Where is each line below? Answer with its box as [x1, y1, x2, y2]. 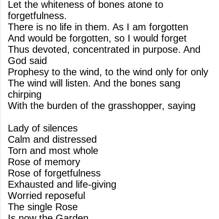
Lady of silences [8, 123, 78, 133]
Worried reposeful [8, 190, 85, 201]
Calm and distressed [8, 134, 97, 145]
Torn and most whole [8, 145, 98, 156]
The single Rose [8, 201, 78, 212]
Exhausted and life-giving [8, 179, 116, 190]
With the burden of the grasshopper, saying [8, 100, 196, 111]
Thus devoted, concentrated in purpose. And [8, 44, 200, 55]
